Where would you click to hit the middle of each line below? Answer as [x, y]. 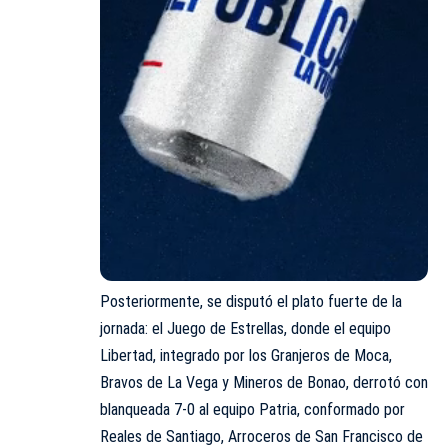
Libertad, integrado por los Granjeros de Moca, [246, 356]
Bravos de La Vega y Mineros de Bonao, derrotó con [264, 383]
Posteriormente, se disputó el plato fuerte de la [251, 302]
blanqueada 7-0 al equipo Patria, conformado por [252, 410]
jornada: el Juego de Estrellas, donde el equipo [245, 329]
